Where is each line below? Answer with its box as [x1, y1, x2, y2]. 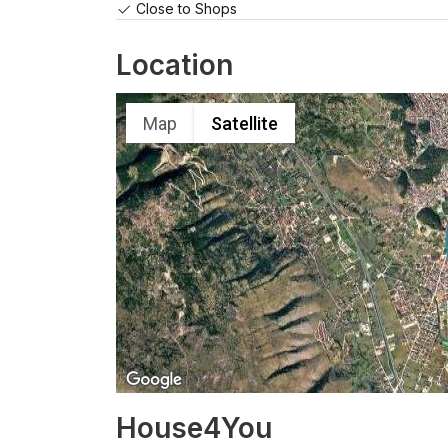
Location [116, 48, 233, 83]
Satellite [211, 112, 278, 134]
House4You [116, 411, 272, 446]
